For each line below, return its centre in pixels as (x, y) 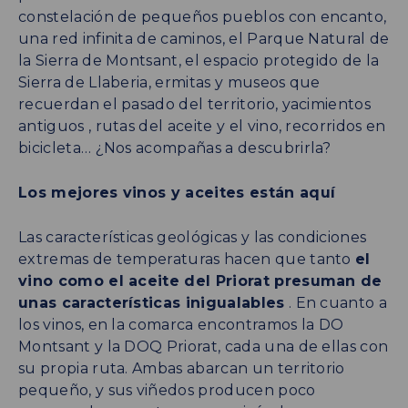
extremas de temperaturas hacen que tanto (187, 259)
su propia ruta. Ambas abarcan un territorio (182, 368)
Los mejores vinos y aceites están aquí (177, 192)
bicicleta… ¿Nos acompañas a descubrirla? (175, 148)
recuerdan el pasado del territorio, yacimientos (195, 104)
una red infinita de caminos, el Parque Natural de (204, 38)
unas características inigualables (152, 302)
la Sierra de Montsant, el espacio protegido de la (199, 60)
